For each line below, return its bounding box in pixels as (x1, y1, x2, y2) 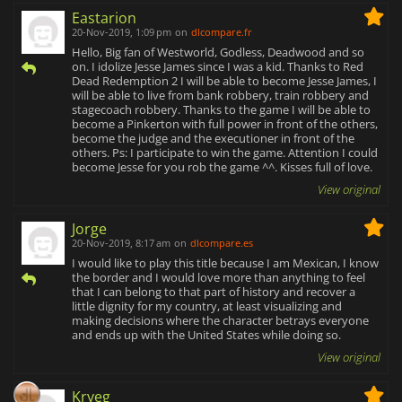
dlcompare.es (190, 236, 253, 250)
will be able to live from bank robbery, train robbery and (72, 87, 369, 104)
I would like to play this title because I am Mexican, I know (72, 255, 379, 272)
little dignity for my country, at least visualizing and (72, 298, 342, 315)
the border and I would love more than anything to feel (72, 269, 365, 286)
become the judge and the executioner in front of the (72, 130, 354, 147)
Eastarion (72, 8, 136, 29)
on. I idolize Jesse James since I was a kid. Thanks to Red (72, 58, 363, 75)
